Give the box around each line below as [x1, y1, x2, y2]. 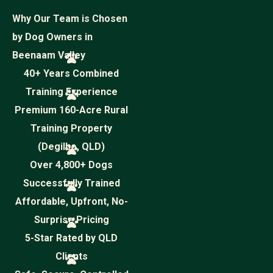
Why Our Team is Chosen [12, 13, 127, 24]
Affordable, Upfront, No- [15, 196, 128, 207]
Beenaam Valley [12, 49, 85, 61]
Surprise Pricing [34, 214, 109, 225]
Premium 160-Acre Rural [15, 104, 128, 116]
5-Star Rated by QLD [25, 232, 118, 244]
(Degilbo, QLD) [38, 141, 105, 152]
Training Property [30, 122, 112, 134]
